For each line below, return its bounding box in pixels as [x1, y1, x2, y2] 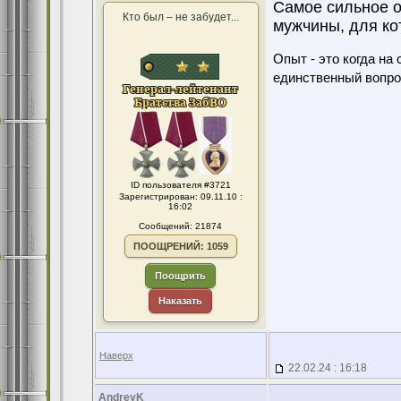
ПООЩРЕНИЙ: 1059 [132, 241, 228, 252]
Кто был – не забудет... [122, 11, 239, 23]
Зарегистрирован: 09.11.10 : [118, 192, 243, 201]
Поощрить [155, 270, 206, 281]
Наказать [158, 295, 202, 306]
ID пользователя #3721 [130, 180, 231, 190]
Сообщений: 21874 [139, 221, 222, 231]
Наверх [98, 350, 133, 361]
